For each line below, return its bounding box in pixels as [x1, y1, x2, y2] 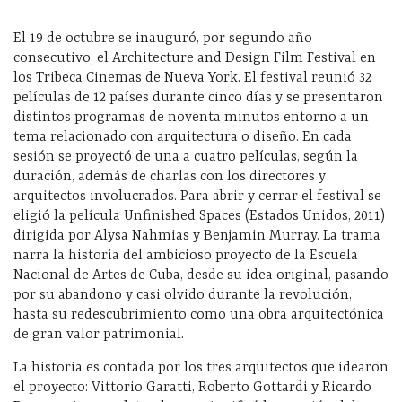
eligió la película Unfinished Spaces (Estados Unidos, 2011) [13, 208, 385, 225]
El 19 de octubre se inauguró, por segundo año [13, 31, 312, 48]
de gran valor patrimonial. [13, 327, 184, 344]
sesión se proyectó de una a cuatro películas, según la [13, 149, 358, 166]
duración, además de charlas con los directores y [13, 169, 326, 186]
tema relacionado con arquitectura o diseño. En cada [13, 129, 352, 146]
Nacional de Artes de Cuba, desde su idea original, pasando [13, 267, 389, 284]
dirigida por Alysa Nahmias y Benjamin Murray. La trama [13, 228, 380, 245]
